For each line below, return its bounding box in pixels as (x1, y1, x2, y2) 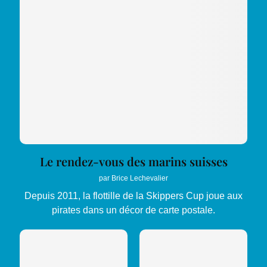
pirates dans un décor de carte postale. (52, 205, 215, 216)
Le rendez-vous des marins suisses (39, 153, 228, 170)
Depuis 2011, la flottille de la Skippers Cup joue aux (24, 191, 243, 201)
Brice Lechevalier (111, 174, 168, 183)
